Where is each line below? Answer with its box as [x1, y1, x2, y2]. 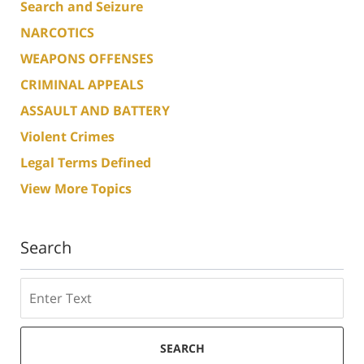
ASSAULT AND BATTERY [20, 101, 170, 119]
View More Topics [20, 179, 132, 197]
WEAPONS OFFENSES [20, 49, 154, 67]
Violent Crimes [20, 127, 115, 145]
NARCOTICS [20, 23, 94, 41]
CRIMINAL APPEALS [20, 75, 144, 93]
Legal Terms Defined [20, 153, 151, 171]
